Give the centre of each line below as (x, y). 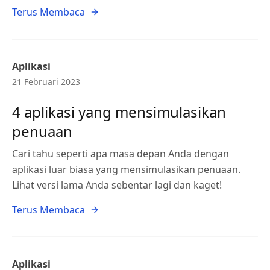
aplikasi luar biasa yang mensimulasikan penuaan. (126, 169)
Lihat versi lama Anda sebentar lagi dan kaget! (117, 185)
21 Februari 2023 (46, 82)
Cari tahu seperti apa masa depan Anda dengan (121, 154)
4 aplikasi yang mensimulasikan (119, 112)
